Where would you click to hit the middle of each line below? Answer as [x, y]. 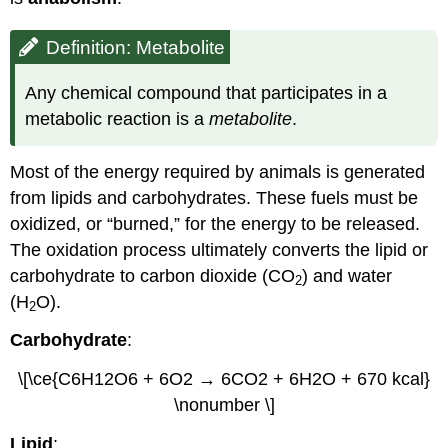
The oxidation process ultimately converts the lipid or [219, 249]
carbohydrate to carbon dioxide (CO [153, 275]
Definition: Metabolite [136, 48]
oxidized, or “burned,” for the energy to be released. [215, 223]
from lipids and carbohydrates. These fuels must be [214, 197]
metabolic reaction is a [117, 119]
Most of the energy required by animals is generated [218, 171]
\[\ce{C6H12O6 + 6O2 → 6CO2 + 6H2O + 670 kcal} [224, 379]
